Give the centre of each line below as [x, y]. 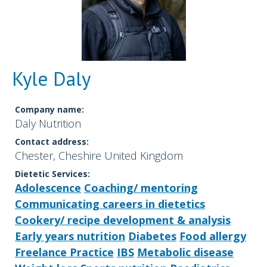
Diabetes [152, 236]
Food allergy [213, 236]
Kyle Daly [51, 79]
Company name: [49, 110]
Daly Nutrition [48, 124]
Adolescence [48, 188]
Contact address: [52, 142]
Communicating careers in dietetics [110, 204]
